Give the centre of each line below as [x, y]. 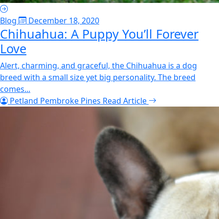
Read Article [126, 101]
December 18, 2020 [63, 21]
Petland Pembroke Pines [55, 101]
